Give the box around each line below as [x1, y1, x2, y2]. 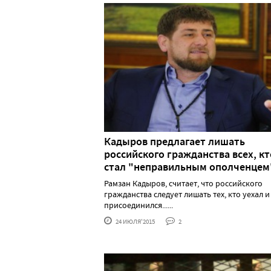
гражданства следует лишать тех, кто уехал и [104, 188, 270, 200]
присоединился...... [104, 199, 173, 211]
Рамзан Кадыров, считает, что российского [104, 177, 263, 189]
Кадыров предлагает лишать [104, 134, 245, 149]
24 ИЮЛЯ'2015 [114, 217, 155, 226]
